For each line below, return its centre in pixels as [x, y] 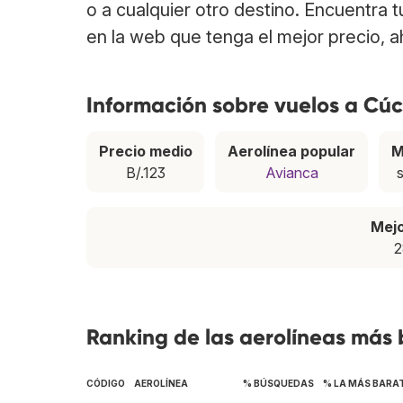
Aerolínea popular [292, 152]
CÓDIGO [106, 384]
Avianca [291, 173]
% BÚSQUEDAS [278, 384]
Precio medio [145, 152]
